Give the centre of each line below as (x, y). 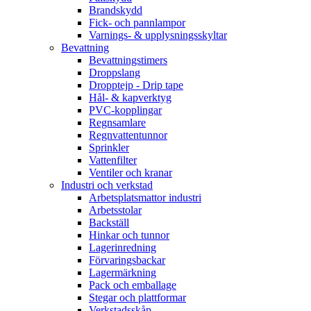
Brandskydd (116, 10)
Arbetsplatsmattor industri (145, 198)
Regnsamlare (117, 123)
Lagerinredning (123, 248)
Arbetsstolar (115, 210)
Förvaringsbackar (127, 260)
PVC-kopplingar (125, 110)
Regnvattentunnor (128, 135)
